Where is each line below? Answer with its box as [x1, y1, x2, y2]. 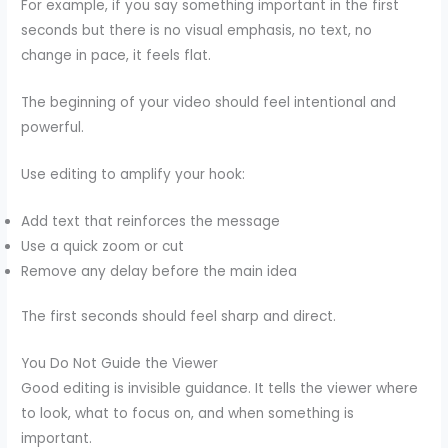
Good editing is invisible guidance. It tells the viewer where [21, 379, 419, 399]
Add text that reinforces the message [21, 211, 281, 231]
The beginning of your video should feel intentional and [21, 92, 397, 112]
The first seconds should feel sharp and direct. [21, 307, 337, 327]
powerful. [21, 117, 85, 137]
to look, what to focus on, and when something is [21, 404, 355, 424]
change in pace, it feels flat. [21, 46, 212, 66]
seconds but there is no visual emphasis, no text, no [21, 21, 373, 41]
